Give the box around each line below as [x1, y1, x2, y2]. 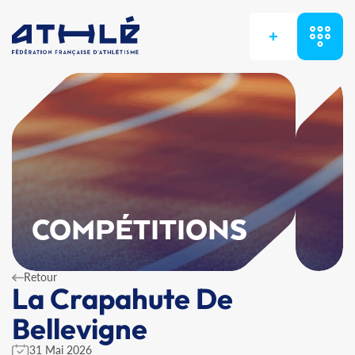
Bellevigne [12, 311, 147, 346]
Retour [24, 270, 57, 284]
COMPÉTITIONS [32, 216, 248, 247]
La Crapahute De [12, 281, 233, 316]
